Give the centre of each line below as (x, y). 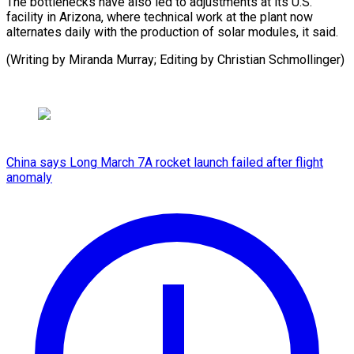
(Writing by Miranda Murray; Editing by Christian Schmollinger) (175, 59)
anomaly (29, 177)
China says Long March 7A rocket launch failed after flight (165, 162)
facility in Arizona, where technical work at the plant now (160, 17)
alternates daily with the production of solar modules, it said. (172, 32)
